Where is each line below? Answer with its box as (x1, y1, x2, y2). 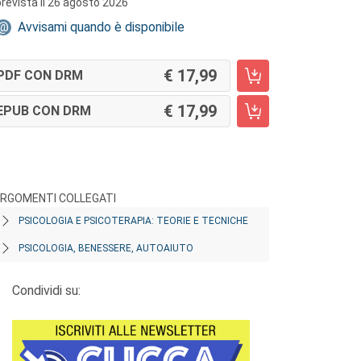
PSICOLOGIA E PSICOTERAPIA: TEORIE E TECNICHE (19, 215, 248, 226)
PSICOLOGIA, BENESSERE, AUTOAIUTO (19, 243, 193, 254)
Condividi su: (12, 283, 81, 298)
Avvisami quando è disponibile (18, 19, 185, 35)
